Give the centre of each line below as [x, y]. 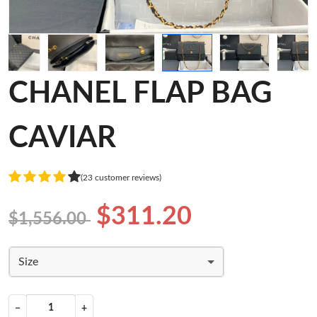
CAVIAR [62, 138]
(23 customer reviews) [121, 177]
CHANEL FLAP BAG [140, 94]
